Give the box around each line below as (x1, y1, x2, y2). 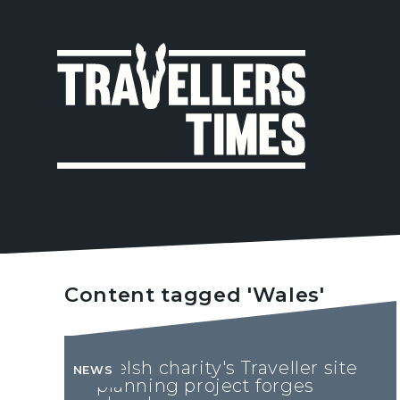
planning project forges (96, 375, 314, 397)
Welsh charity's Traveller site (96, 357, 359, 379)
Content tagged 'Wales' (64, 282, 325, 308)
